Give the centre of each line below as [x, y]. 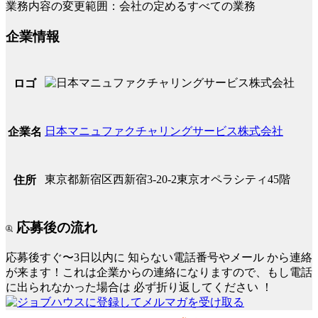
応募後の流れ [55, 228]
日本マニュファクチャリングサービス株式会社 [164, 131]
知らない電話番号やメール [196, 257]
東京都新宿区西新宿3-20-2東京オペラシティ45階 [168, 180]
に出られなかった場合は [70, 287]
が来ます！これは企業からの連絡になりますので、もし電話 [159, 272]
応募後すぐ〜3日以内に [67, 257]
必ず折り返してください [196, 287]
